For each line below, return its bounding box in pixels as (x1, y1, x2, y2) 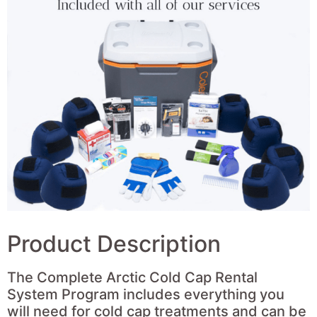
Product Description (7, 229, 221, 258)
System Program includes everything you (7, 285, 284, 303)
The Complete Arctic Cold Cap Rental (7, 268, 258, 286)
